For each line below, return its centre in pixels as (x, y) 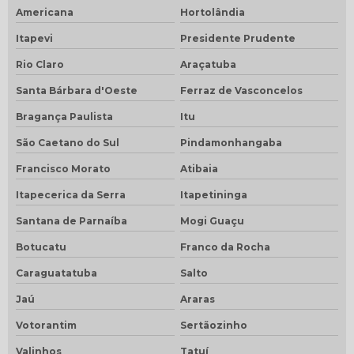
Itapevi (34, 38)
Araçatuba (208, 64)
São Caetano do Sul (68, 142)
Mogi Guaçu (212, 220)
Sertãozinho (213, 325)
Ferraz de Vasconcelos (241, 90)
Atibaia (199, 168)
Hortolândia (212, 12)
